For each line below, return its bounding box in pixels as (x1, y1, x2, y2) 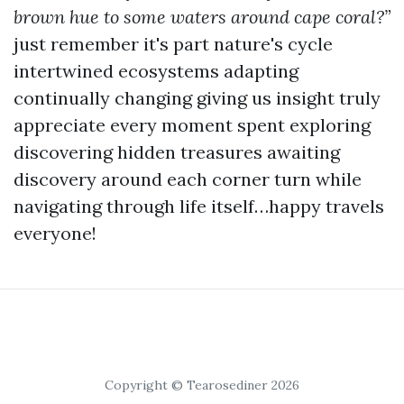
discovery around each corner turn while (14, 168, 362, 190)
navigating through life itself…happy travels (14, 195, 384, 217)
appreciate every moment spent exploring (14, 114, 371, 136)
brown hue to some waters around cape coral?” (14, 5, 390, 28)
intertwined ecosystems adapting (14, 60, 298, 82)
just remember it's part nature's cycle (14, 32, 333, 55)
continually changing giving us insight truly (14, 87, 381, 109)
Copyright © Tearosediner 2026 (105, 377, 299, 393)
